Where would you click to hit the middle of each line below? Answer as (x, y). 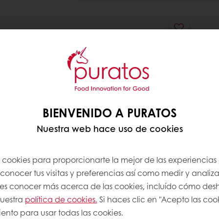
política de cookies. (61, 199)
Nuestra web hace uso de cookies (109, 128)
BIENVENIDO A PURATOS (109, 112)
